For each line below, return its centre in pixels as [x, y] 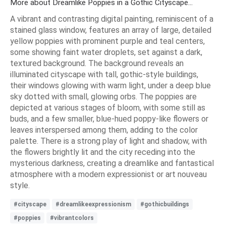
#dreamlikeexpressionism [93, 204]
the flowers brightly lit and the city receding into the [103, 152]
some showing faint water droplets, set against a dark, [106, 52]
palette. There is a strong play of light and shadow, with [108, 141]
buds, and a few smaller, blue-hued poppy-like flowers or [109, 119]
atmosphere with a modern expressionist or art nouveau [108, 174]
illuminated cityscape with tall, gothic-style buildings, [104, 74]
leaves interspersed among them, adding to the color [104, 130]
